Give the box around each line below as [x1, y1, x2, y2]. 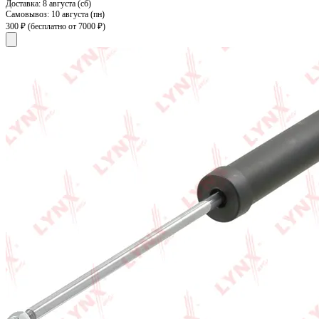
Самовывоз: [6, 9, 51, 20]
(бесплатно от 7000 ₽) [28, 21, 105, 32]
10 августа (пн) [51, 9, 105, 20]
